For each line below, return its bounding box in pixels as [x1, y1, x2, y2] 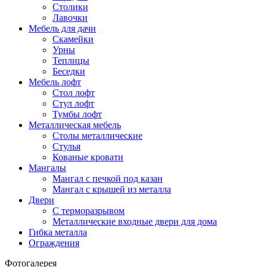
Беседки [52, 66, 85, 76]
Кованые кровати [52, 151, 123, 162]
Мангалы [29, 162, 66, 173]
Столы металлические [52, 130, 142, 141]
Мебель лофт [29, 76, 81, 87]
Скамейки [52, 33, 94, 44]
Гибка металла [29, 226, 87, 237]
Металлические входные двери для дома [52, 216, 217, 226]
